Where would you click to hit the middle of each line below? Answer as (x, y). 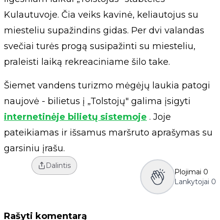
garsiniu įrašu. (34, 148)
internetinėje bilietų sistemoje (75, 117)
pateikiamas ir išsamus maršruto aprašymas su (108, 132)
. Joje (159, 117)
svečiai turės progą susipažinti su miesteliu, (100, 46)
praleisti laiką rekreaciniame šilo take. (87, 62)
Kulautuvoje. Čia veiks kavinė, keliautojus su (101, 14)
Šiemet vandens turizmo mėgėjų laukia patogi (107, 85)
